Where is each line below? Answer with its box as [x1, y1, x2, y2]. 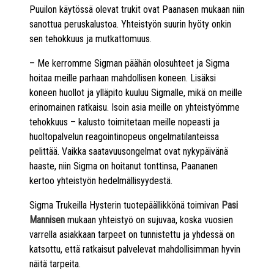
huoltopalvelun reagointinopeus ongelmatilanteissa [29, 130, 219, 143]
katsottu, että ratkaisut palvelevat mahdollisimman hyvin [29, 243, 240, 255]
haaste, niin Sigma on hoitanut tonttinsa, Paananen [29, 160, 218, 172]
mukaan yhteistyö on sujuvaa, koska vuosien [65, 213, 233, 226]
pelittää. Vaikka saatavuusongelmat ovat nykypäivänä [29, 145, 228, 157]
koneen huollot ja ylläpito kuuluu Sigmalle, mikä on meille [29, 86, 242, 98]
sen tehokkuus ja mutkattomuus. [29, 32, 152, 45]
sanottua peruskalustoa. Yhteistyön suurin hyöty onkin [29, 18, 231, 30]
